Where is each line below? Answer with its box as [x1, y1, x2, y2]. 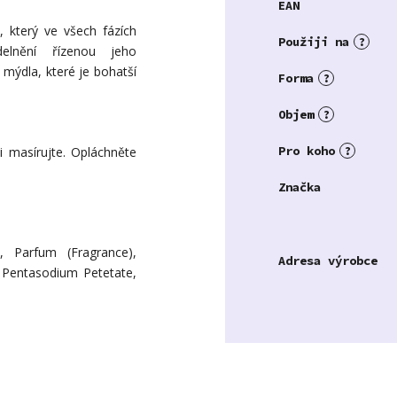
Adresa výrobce [278, 252, 378, 269]
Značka [278, 178, 321, 195]
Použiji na [278, 33, 349, 50]
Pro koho [278, 142, 335, 159]
